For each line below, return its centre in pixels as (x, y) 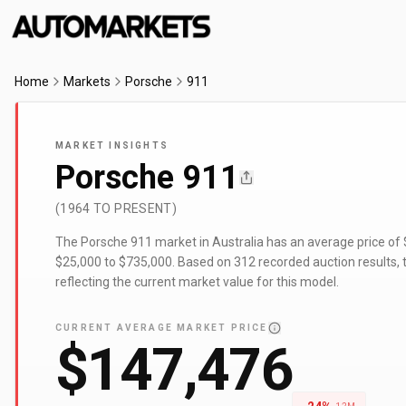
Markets (87, 82)
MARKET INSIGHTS (112, 145)
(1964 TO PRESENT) (116, 208)
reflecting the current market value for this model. (197, 282)
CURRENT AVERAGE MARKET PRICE (162, 328)
